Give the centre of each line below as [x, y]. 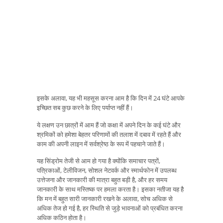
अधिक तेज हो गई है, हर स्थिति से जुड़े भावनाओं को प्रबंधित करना [110, 208]
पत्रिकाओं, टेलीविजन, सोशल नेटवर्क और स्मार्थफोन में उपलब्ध [107, 170]
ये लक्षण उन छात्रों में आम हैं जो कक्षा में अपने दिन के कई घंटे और [109, 125]
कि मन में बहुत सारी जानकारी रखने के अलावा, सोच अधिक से [105, 199]
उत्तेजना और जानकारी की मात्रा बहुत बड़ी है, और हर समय [102, 180]
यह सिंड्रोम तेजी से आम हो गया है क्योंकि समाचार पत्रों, [99, 161]
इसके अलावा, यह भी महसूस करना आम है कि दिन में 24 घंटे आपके [111, 98]
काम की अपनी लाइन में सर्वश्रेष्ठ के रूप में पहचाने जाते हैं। [101, 144]
